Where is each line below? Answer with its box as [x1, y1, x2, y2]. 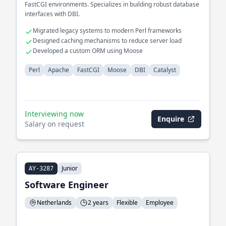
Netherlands [37, 198, 72, 207]
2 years [88, 198, 108, 207]
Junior [62, 164, 78, 173]
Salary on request [25, 119, 84, 129]
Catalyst [153, 66, 176, 74]
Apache [48, 66, 69, 74]
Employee [146, 198, 174, 207]
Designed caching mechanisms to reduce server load [33, 36, 182, 45]
